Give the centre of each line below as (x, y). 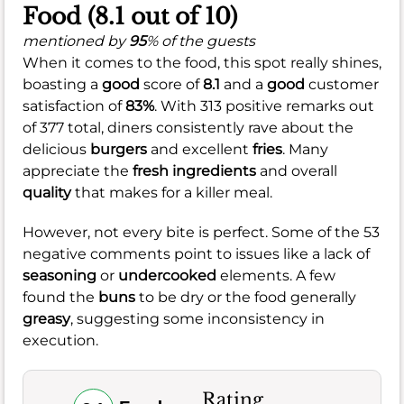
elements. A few (276, 275)
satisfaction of (74, 106)
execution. (60, 340)
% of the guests (201, 41)
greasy (46, 318)
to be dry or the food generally (246, 297)
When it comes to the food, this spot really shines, (202, 62)
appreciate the (78, 170)
